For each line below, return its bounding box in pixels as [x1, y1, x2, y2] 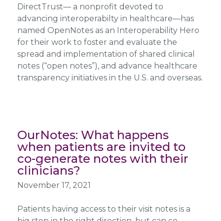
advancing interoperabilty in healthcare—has [17, 13, 194, 23]
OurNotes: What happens [17, 127, 169, 142]
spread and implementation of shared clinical [17, 49, 195, 59]
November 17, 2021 [17, 180, 91, 190]
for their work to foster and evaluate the [17, 37, 177, 47]
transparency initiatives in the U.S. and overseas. [17, 73, 203, 82]
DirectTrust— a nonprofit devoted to [17, 1, 163, 11]
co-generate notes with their [17, 151, 188, 166]
